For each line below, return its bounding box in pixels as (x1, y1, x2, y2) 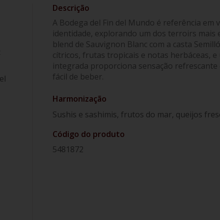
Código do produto (53, 128, 125, 139)
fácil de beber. (53, 71, 104, 82)
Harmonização (53, 93, 107, 104)
